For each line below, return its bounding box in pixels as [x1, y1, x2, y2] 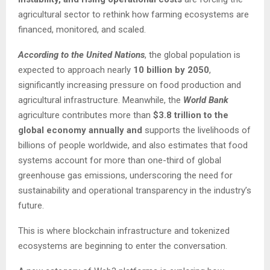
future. [18, 199, 44, 211]
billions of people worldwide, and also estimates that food [18, 139, 248, 151]
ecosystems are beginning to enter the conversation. [18, 240, 227, 251]
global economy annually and [18, 124, 145, 136]
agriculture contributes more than [18, 109, 151, 121]
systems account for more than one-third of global [18, 154, 221, 166]
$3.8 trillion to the [151, 109, 228, 121]
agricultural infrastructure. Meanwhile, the [18, 94, 181, 105]
